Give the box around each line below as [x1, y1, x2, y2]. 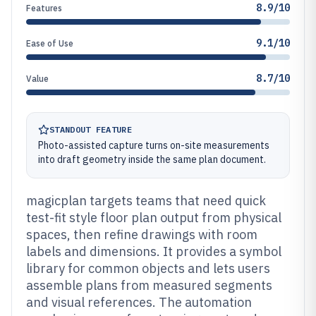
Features [26, 3, 62, 13]
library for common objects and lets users [26, 260, 270, 276]
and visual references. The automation [26, 294, 252, 310]
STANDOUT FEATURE [49, 124, 132, 135]
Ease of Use [26, 38, 73, 49]
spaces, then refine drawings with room [26, 226, 257, 243]
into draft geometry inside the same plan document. [38, 153, 266, 166]
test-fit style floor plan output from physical [26, 209, 281, 226]
